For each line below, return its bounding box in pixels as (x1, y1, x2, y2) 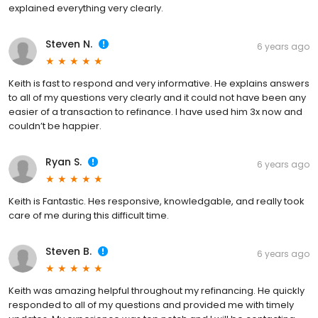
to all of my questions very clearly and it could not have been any (9, 91, 306, 105)
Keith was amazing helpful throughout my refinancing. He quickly (9, 284, 305, 298)
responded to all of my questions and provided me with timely (9, 298, 294, 312)
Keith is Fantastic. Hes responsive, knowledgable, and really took (9, 194, 305, 209)
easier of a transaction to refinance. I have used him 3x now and (9, 105, 302, 119)
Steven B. (45, 244, 92, 259)
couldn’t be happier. (9, 119, 102, 133)
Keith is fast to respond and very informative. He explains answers (9, 77, 309, 91)
